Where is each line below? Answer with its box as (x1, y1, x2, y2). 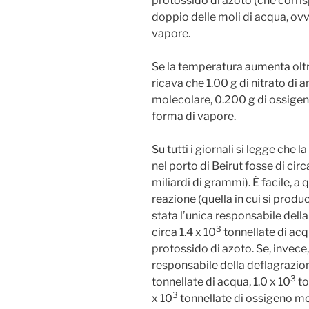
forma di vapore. (152, 110, 236, 123)
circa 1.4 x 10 (152, 226, 216, 239)
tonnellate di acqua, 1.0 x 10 (152, 275, 290, 288)
